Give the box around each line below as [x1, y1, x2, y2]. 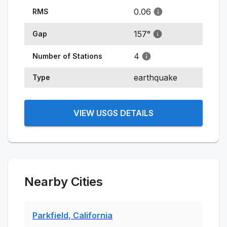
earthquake [134, 72, 177, 83]
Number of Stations [32, 51, 102, 60]
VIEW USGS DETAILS [73, 107, 154, 118]
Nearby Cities [24, 174, 103, 189]
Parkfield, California [32, 210, 112, 220]
